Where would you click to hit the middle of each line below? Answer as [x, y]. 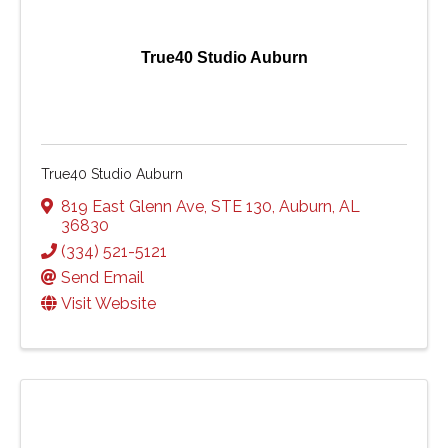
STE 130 [241, 206]
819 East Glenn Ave [132, 206]
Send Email [102, 277]
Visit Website [108, 303]
